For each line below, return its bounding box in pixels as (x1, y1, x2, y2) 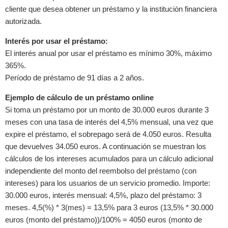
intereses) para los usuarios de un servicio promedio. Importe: (5, 179, 210, 188)
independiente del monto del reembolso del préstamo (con (5, 166, 196, 176)
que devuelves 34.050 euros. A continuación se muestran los (5, 142, 206, 151)
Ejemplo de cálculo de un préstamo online (5, 93, 154, 102)
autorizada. (5, 17, 42, 26)
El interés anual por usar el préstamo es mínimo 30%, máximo (5, 49, 212, 58)
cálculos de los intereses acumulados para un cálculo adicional (5, 154, 213, 163)
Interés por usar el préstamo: (5, 37, 108, 46)
